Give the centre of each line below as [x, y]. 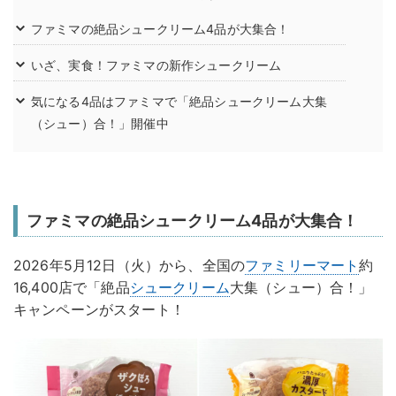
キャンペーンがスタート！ [99, 310]
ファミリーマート [302, 266]
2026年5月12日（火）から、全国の [129, 266]
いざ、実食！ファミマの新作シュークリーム [156, 65]
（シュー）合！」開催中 [100, 124]
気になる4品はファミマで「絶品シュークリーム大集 [179, 102]
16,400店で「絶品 [72, 288]
